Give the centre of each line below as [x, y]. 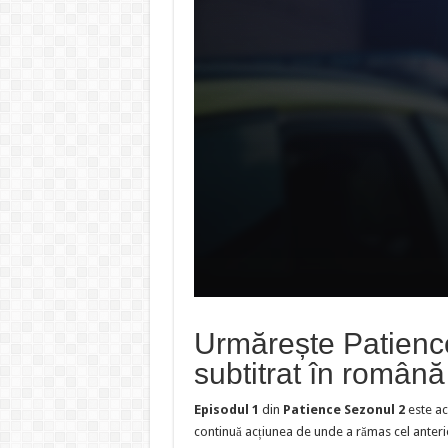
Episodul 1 [226, 409]
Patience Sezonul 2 [343, 409]
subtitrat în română [319, 373]
